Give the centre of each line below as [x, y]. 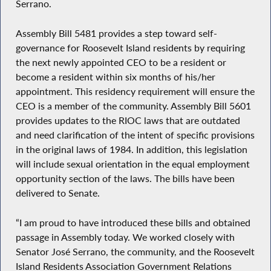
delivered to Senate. [57, 193]
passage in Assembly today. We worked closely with [125, 237]
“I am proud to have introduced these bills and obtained [133, 222]
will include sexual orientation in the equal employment [132, 164]
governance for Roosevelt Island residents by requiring [130, 47]
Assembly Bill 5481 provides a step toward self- [116, 33]
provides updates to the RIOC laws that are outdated [128, 120]
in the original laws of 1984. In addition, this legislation [131, 149]
